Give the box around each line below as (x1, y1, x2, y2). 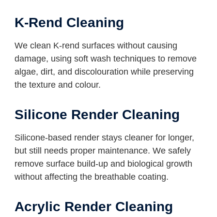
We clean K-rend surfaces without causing (15, 40, 177, 50)
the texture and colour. (15, 79, 101, 90)
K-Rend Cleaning (15, 15, 124, 30)
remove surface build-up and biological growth (15, 159, 192, 169)
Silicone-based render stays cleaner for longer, (15, 133, 194, 143)
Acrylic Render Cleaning (15, 199, 173, 215)
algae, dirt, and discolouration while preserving (15, 66, 194, 77)
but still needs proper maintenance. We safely (15, 146, 191, 156)
